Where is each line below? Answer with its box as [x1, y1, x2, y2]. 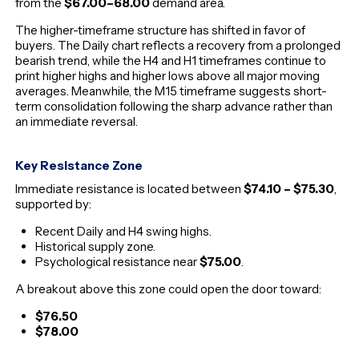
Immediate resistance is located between [15, 181, 244, 197]
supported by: [15, 196, 92, 212]
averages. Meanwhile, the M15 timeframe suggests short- [15, 83, 328, 99]
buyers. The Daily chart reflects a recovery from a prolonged [15, 37, 341, 53]
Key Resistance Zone [15, 158, 143, 174]
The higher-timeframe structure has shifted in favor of [15, 22, 306, 38]
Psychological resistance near [35, 254, 200, 270]
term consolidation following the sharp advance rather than [15, 98, 333, 114]
